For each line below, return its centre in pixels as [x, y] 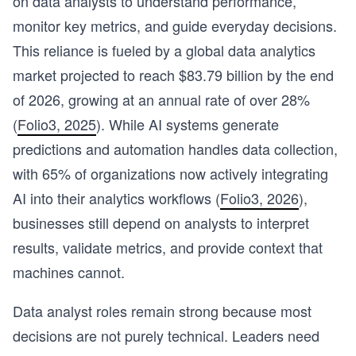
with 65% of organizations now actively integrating [170, 173]
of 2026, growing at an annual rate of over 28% [161, 99]
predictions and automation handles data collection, [175, 149]
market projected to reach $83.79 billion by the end [173, 75]
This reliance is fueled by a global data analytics [164, 50]
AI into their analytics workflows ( [116, 198]
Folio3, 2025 [57, 124]
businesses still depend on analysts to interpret [161, 222]
